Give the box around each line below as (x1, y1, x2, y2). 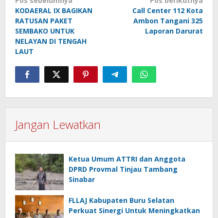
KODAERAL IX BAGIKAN (15, 6, 92, 16)
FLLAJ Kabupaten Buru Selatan (69, 196, 174, 205)
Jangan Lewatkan (15, 116, 101, 133)
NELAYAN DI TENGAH (15, 36, 87, 46)
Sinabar (69, 175, 95, 184)
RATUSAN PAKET (15, 16, 73, 26)
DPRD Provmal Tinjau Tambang (69, 164, 178, 174)
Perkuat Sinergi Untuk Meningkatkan (69, 206, 200, 216)
